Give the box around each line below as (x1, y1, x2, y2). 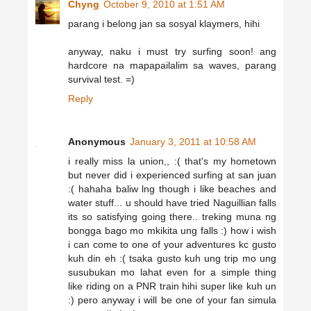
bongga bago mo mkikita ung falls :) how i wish (68, 225, 276, 237)
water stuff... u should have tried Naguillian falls (68, 197, 276, 209)
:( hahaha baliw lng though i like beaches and (68, 183, 276, 195)
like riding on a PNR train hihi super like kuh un (68, 280, 276, 292)
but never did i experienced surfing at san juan (68, 169, 276, 181)
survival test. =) (68, 74, 135, 85)
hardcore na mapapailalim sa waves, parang (68, 60, 276, 72)
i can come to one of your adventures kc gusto (68, 239, 276, 251)
